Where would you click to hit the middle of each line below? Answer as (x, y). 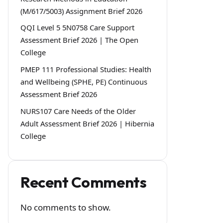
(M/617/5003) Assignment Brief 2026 (81, 11)
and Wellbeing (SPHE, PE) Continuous (84, 82)
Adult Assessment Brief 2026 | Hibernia (87, 124)
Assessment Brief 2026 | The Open (79, 40)
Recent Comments (84, 182)
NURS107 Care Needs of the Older (78, 111)
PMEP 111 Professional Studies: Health (86, 69)
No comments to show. (66, 208)
